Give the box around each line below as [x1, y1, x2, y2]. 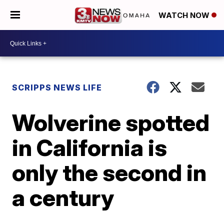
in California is [12, 133, 167, 161]
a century [12, 183, 114, 211]
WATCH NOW [158, 10, 211, 20]
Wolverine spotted [12, 108, 210, 136]
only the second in [12, 158, 207, 186]
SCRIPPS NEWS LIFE [12, 82, 102, 92]
